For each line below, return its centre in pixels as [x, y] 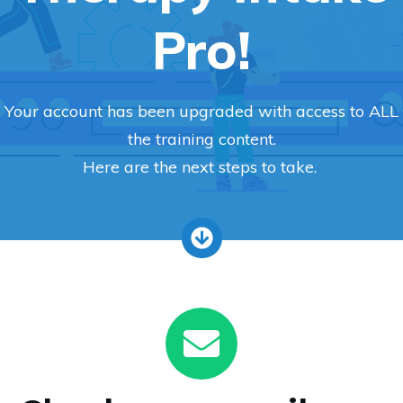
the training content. [201, 139]
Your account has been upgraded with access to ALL [201, 111]
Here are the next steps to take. [201, 166]
